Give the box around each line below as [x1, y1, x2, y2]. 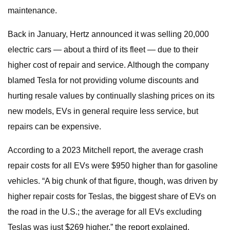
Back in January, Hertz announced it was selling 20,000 [8, 30, 209, 39]
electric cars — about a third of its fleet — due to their [8, 45, 198, 54]
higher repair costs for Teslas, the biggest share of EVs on [8, 192, 216, 201]
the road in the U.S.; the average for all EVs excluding [8, 207, 202, 216]
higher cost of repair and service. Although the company [8, 61, 209, 69]
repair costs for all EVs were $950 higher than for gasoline [8, 161, 218, 170]
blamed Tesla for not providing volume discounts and [8, 76, 199, 85]
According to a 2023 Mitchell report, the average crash [8, 146, 203, 155]
